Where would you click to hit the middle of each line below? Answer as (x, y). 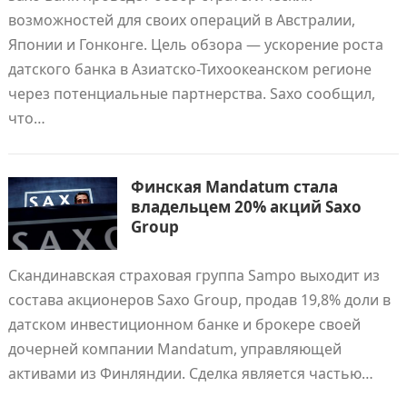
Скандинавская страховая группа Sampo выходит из (194, 275)
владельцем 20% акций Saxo (246, 207)
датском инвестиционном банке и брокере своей (184, 324)
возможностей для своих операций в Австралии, (181, 20)
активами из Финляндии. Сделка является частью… (190, 373)
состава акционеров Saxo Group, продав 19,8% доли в (199, 300)
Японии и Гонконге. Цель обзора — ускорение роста (195, 45)
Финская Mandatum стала (234, 187)
